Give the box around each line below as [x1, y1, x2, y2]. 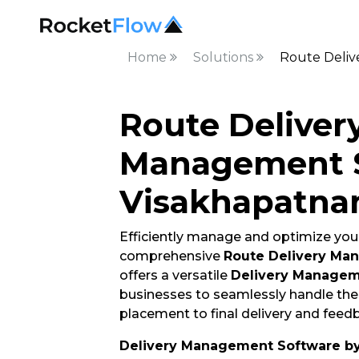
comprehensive [119, 248, 224, 264]
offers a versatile [119, 268, 231, 283]
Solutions [192, 50, 256, 65]
